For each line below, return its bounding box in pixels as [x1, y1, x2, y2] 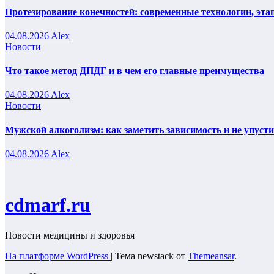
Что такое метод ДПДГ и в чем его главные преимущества [5, 65, 264, 76]
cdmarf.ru [5, 194, 91, 217]
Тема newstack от [115, 250, 188, 261]
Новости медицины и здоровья [5, 229, 135, 240]
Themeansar [188, 250, 234, 261]
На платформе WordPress [5, 250, 111, 261]
